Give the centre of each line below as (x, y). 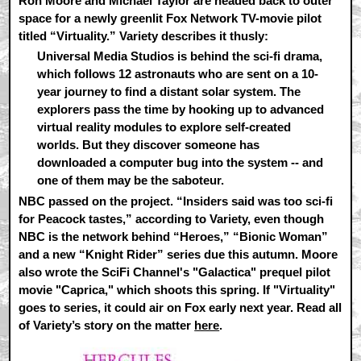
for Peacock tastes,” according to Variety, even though (172, 219)
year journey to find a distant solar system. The (168, 92)
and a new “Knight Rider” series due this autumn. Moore (178, 254)
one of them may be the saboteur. (130, 180)
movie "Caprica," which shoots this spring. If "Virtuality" (177, 290)
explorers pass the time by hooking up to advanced (180, 110)
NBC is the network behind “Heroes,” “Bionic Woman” (174, 237)
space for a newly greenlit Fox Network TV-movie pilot (170, 18)
